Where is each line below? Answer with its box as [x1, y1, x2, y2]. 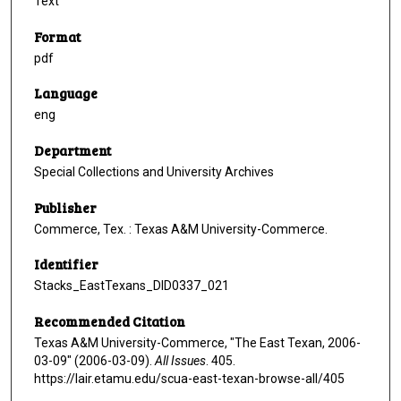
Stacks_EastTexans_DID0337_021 [34, 278, 229, 294]
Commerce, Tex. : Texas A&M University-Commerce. [34, 221, 328, 236]
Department [34, 141, 111, 160]
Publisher [34, 198, 97, 217]
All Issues [155, 354, 206, 369]
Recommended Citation [34, 312, 185, 331]
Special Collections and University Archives [34, 165, 274, 180]
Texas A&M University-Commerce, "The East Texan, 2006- [34, 336, 361, 351]
